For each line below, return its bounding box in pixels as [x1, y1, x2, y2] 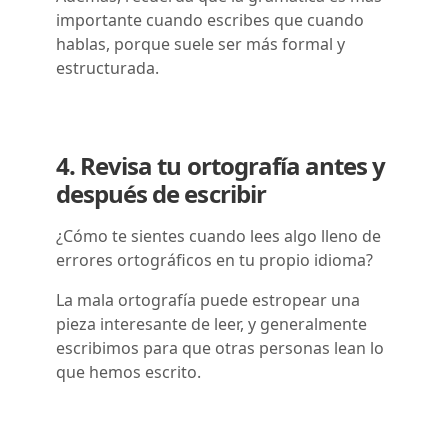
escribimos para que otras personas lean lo [56, 336, 384, 359]
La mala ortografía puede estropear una [56, 288, 360, 311]
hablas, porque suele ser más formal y [56, 32, 345, 55]
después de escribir [56, 176, 271, 210]
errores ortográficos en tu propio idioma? [56, 248, 373, 271]
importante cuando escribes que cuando [56, 8, 364, 31]
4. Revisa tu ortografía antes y [56, 148, 386, 182]
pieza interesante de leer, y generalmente [56, 312, 367, 335]
